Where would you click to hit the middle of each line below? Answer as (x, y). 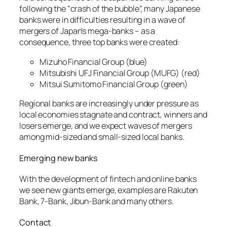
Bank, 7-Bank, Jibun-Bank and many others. (97, 201)
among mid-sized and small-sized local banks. (102, 137)
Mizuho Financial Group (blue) (94, 62)
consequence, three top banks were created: (100, 42)
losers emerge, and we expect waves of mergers (106, 125)
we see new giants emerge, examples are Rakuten (109, 190)
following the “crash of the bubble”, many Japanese (110, 9)
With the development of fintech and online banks (108, 179)
